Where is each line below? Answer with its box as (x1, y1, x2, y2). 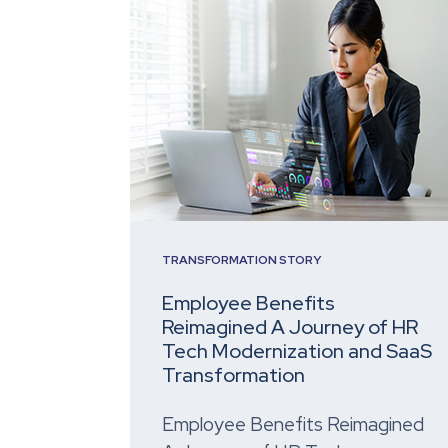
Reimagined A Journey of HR (162, 314, 418, 341)
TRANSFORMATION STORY (162, 252, 321, 269)
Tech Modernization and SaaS (162, 338, 432, 365)
